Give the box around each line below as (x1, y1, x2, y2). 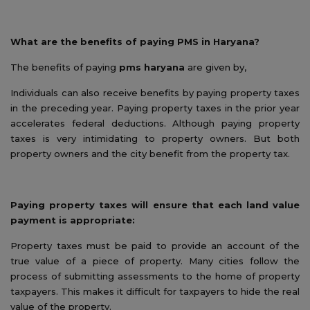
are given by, (188, 61, 246, 73)
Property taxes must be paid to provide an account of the (10, 239, 300, 251)
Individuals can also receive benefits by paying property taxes (10, 86, 300, 98)
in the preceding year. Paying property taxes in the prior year (10, 102, 300, 113)
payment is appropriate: (10, 214, 135, 226)
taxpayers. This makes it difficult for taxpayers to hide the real (10, 285, 300, 297)
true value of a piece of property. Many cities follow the (10, 255, 300, 266)
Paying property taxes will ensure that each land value (10, 199, 300, 210)
